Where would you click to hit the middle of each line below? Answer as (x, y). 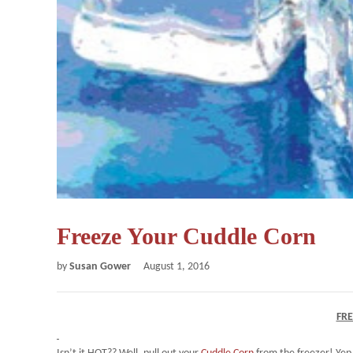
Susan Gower (101, 267)
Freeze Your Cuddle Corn (186, 236)
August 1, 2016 (176, 267)
